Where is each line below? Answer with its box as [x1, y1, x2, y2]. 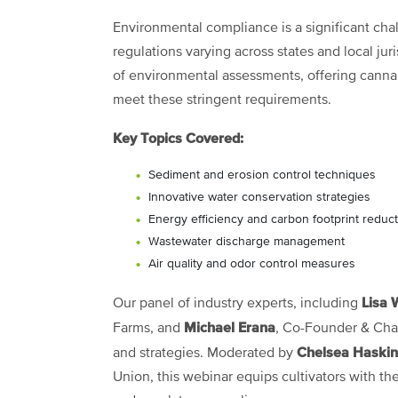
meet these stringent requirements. [113, 92, 331, 107]
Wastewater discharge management [148, 235, 345, 248]
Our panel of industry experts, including [113, 296, 362, 311]
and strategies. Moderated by [113, 346, 297, 361]
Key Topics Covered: [113, 131, 243, 146]
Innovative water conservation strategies [148, 190, 370, 203]
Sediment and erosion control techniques [148, 168, 376, 181]
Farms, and [113, 321, 184, 336]
